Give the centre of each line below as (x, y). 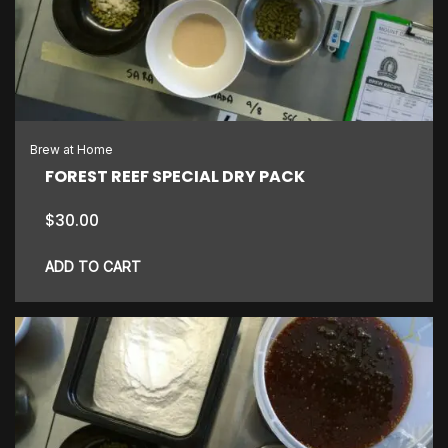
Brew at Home (71, 150)
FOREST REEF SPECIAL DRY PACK (175, 177)
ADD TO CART (93, 267)
